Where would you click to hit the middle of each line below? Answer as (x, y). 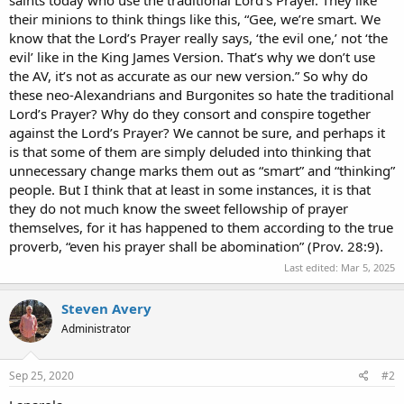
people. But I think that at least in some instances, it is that (190, 189)
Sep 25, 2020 (41, 375)
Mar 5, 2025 (368, 268)
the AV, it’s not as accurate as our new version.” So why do (188, 75)
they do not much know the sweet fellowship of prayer (179, 208)
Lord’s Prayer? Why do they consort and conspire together (190, 113)
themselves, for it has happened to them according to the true (201, 227)
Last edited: (312, 268)
